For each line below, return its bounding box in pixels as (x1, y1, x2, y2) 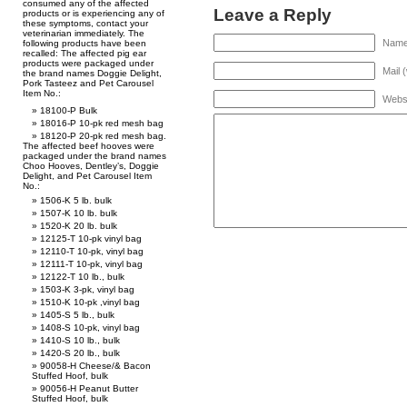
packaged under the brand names (23, 151, 166, 161)
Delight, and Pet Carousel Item (23, 171, 152, 181)
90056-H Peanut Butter (40, 383, 138, 393)
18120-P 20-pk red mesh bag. (40, 131, 166, 141)
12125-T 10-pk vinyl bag (40, 233, 142, 243)
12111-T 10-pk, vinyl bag (40, 259, 143, 269)
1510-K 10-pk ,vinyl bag (40, 297, 140, 307)
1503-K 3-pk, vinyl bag (40, 284, 134, 294)
